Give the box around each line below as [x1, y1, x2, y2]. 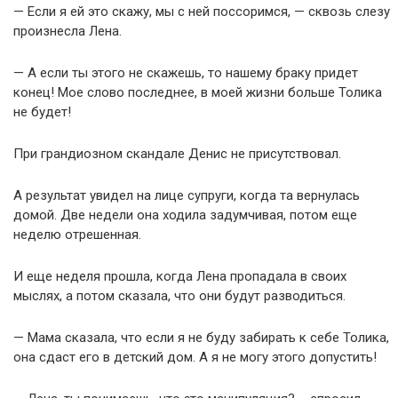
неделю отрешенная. [13, 227, 141, 243]
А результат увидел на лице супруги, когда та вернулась [13, 187, 360, 203]
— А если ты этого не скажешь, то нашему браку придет [13, 65, 358, 81]
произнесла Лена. [13, 23, 122, 39]
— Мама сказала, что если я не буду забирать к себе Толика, [13, 330, 389, 346]
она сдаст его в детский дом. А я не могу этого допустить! [13, 349, 377, 365]
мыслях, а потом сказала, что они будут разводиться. [13, 288, 346, 304]
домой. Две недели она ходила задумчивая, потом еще [13, 207, 357, 223]
